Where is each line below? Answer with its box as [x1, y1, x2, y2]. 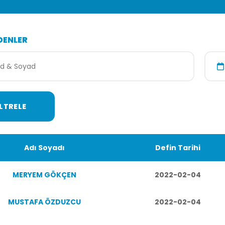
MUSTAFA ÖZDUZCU [8, 197, 81, 207]
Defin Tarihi [155, 143, 200, 153]
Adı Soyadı [24, 143, 65, 153]
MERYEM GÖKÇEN [13, 170, 76, 180]
